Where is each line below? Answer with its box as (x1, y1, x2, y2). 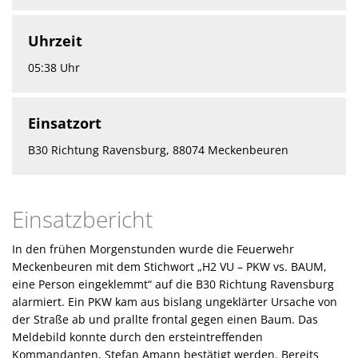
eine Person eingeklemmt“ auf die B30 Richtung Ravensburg (12, 276, 334, 292)
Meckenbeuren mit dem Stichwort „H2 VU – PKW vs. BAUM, (12, 258, 327, 274)
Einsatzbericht (12, 203, 153, 234)
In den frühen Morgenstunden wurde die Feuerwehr (12, 241, 294, 257)
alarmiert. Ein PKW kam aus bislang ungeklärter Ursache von (12, 293, 337, 309)
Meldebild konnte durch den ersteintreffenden (12, 328, 263, 344)
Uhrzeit (28, 30, 82, 50)
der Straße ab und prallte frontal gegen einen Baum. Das (12, 311, 318, 327)
